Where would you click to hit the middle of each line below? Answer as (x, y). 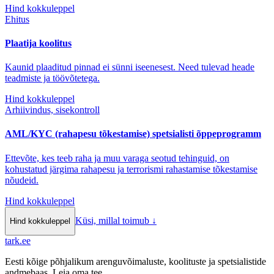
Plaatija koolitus (38, 43)
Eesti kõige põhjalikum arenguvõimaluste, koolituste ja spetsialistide (135, 262)
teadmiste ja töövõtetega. (52, 78)
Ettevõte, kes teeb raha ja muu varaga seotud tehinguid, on (117, 158)
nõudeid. (22, 180)
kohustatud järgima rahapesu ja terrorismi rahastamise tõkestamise (131, 169)
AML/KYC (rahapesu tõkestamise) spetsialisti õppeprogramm (133, 134)
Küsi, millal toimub (112, 221)
